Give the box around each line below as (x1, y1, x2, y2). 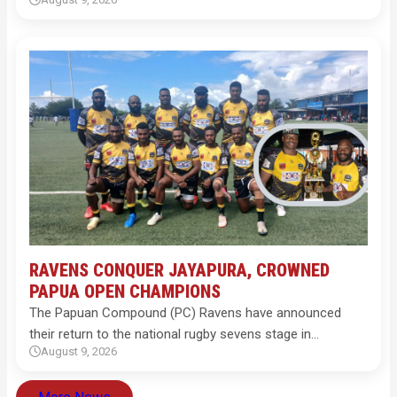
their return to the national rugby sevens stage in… (29, 326, 319, 342)
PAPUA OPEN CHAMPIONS (29, 281, 221, 302)
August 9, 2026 (41, 345, 117, 358)
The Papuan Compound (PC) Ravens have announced (29, 305, 341, 321)
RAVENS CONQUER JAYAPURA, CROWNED (29, 260, 330, 281)
